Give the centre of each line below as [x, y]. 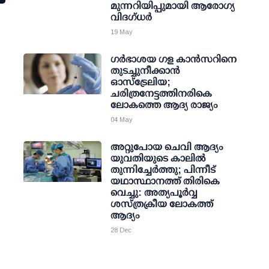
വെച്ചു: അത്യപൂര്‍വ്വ [154, 192]
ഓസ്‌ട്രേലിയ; [141, 82]
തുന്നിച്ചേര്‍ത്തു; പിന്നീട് [163, 170]
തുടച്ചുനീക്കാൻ [145, 71]
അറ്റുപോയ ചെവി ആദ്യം [167, 147]
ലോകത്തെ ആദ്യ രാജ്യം [164, 105]
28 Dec [121, 230]
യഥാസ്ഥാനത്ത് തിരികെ [165, 181]
